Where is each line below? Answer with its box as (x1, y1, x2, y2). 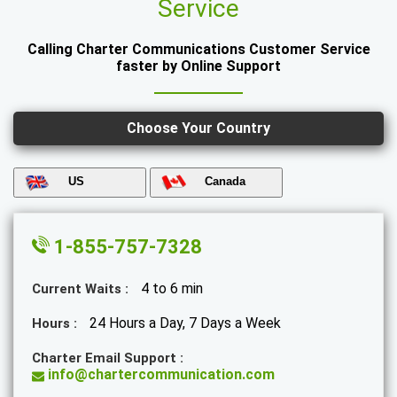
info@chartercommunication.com (44, 366, 275, 383)
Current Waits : (32, 281, 132, 297)
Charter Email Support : (32, 350, 183, 366)
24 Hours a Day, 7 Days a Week (90, 315, 281, 331)
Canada (205, 175, 245, 188)
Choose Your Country (127, 120, 270, 136)
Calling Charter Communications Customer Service (27, 41, 370, 58)
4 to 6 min (141, 280, 203, 297)
